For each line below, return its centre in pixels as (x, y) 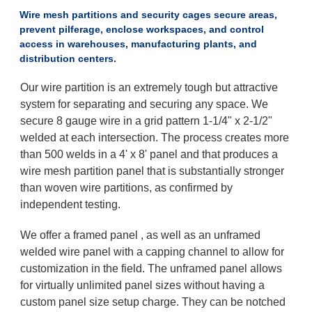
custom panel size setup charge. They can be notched (153, 302)
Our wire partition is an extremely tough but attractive (149, 87)
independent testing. (71, 204)
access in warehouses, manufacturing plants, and (138, 44)
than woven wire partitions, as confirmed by (126, 187)
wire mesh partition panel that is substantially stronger (152, 171)
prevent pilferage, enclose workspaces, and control (141, 29)
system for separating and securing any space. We (144, 104)
